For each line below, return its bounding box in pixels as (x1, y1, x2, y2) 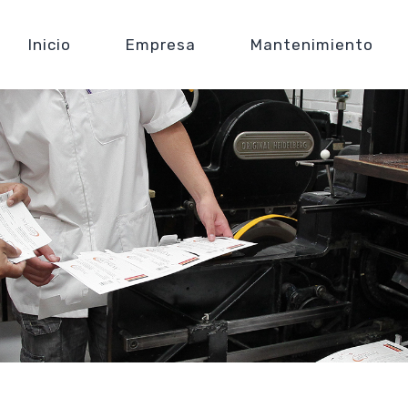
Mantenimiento (250, 36, 373, 54)
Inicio (28, 36, 71, 54)
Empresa (126, 36, 196, 54)
